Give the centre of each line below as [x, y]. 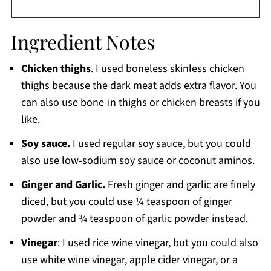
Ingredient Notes [83, 41]
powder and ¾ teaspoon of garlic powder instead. [134, 218]
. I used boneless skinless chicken [167, 68]
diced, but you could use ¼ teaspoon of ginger [126, 201]
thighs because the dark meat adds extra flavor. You [139, 85]
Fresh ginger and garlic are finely [180, 184]
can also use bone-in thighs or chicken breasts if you [140, 102]
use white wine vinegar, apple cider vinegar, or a [129, 260]
